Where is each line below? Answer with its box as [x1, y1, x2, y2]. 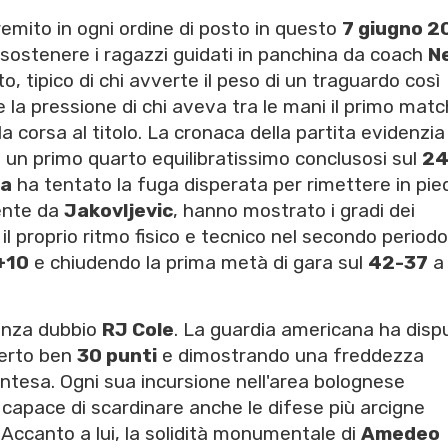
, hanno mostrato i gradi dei [173, 199, 415, 223]
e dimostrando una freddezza [157, 344, 424, 368]
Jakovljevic [64, 199, 173, 223]
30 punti [77, 344, 157, 368]
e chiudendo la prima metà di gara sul [29, 251, 368, 275]
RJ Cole [102, 318, 174, 342]
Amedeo [361, 422, 440, 446]
